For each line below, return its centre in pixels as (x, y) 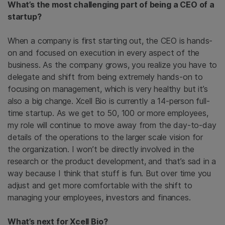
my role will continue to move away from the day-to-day (112, 125)
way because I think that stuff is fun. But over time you (109, 174)
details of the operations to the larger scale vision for (105, 137)
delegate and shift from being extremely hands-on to (105, 77)
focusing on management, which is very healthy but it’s (108, 89)
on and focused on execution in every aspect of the (104, 53)
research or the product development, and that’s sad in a (112, 161)
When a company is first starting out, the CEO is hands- (110, 41)
